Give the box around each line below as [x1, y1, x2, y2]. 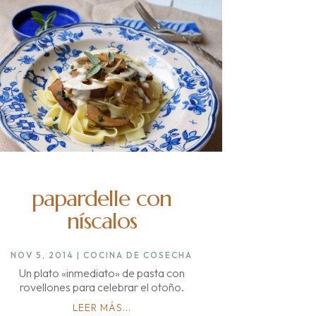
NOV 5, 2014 [11, 249, 75, 260]
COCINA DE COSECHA [83, 249, 193, 260]
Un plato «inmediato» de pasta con [18, 265, 185, 280]
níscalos [66, 206, 137, 235]
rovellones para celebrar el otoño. [19, 279, 184, 294]
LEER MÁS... [72, 300, 131, 314]
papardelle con [32, 183, 172, 212]
